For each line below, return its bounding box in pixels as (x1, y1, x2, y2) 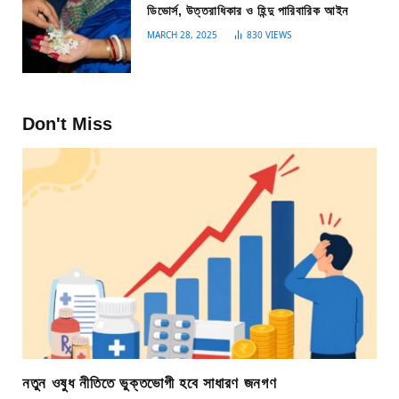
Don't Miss (22, 113, 112, 134)
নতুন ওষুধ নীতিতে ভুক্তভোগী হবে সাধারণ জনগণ (22, 374, 277, 392)
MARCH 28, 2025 (147, 28, 217, 42)
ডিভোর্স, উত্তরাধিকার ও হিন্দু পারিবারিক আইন (147, 4, 348, 19)
